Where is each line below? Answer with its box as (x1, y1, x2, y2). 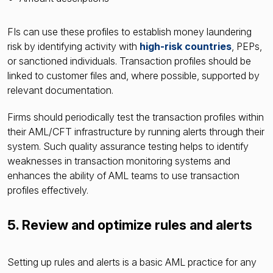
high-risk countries (140, 40, 232, 52)
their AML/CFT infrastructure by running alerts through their (7, 125, 264, 138)
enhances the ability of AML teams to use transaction (7, 169, 239, 182)
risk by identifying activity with (7, 40, 140, 52)
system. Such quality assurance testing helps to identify (7, 140, 249, 152)
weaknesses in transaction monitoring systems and (7, 154, 230, 167)
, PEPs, (232, 40, 262, 52)
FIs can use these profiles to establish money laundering (7, 25, 252, 38)
